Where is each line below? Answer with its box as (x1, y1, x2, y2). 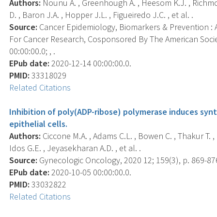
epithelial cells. (9, 118, 68, 129)
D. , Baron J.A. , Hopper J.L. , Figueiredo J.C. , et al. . (9, 9, 194, 20)
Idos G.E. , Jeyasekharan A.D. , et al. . (9, 142, 141, 154)
